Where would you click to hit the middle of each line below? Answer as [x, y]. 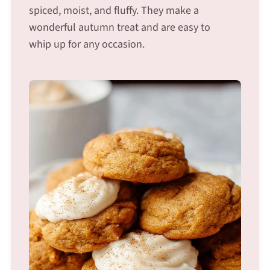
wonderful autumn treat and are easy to [119, 27]
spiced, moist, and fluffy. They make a [114, 10]
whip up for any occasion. [86, 44]
